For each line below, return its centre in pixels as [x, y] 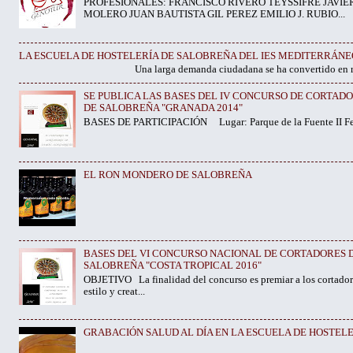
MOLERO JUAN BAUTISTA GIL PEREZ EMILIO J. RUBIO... [215, 15]
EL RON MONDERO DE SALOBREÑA [168, 175]
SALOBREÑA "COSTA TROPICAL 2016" [173, 266]
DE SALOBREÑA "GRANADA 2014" [163, 108]
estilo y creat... [115, 291]
